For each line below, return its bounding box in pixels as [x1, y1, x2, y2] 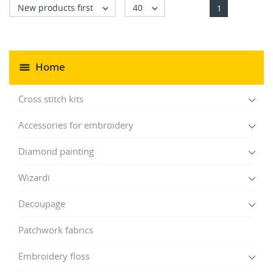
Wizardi [18, 171, 50, 183]
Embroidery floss [18, 249, 90, 262]
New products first [18, 1, 93, 13]
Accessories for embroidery [18, 118, 133, 131]
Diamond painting [18, 144, 94, 157]
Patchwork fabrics [18, 223, 93, 236]
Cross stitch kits [18, 92, 83, 105]
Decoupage [18, 197, 65, 210]
